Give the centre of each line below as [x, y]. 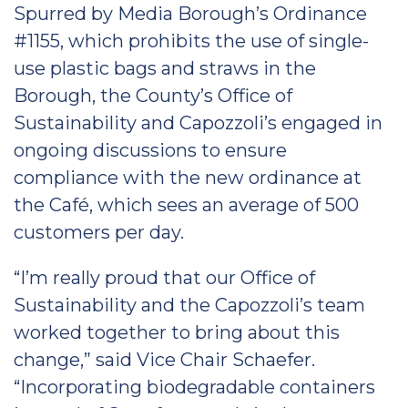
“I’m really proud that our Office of [164, 278]
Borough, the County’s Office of [153, 96]
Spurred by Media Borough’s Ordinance [190, 14]
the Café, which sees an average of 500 [186, 205]
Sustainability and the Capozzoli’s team [189, 305]
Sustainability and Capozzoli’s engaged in [198, 123]
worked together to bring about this [177, 332]
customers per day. [99, 232]
